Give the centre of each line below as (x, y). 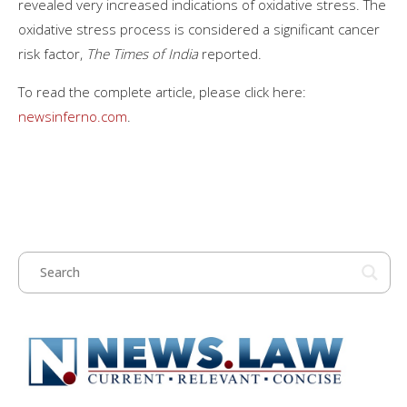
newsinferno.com (73, 116)
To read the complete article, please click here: (162, 91)
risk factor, (52, 53)
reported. (232, 53)
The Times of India (144, 53)
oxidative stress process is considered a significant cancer (199, 29)
